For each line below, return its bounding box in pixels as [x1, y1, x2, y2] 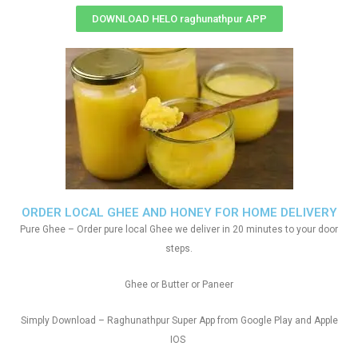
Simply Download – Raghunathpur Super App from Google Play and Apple [20, 315, 338, 326]
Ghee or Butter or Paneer [125, 279, 233, 290]
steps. [165, 243, 193, 254]
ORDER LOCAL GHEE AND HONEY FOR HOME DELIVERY [21, 205, 337, 220]
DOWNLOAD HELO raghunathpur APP [91, 13, 267, 25]
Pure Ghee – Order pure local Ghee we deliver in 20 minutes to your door [20, 224, 338, 235]
